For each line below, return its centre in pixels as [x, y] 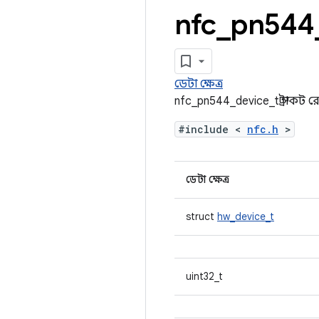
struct [202, 216]
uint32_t [204, 276]
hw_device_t [246, 216]
